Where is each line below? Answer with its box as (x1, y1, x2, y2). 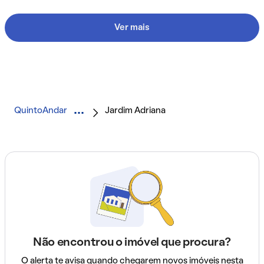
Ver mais (114, 24, 150, 32)
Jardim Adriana (105, 107, 166, 115)
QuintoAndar (14, 107, 67, 115)
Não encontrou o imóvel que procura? (33, 237, 231, 249)
